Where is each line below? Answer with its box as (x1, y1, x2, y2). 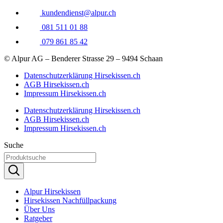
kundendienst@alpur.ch (42, 8, 116, 17)
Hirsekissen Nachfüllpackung (24, 196, 116, 205)
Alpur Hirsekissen (24, 187, 81, 196)
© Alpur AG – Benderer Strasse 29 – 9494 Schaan (4, 54, 163, 63)
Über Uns (24, 205, 55, 214)
